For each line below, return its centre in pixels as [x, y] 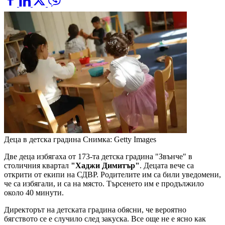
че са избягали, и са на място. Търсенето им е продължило [104, 184]
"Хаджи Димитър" [105, 166]
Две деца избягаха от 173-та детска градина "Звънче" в [98, 157]
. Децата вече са [167, 166]
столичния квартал [37, 166]
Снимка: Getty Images [120, 140]
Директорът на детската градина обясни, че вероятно [95, 210]
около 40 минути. [34, 193]
